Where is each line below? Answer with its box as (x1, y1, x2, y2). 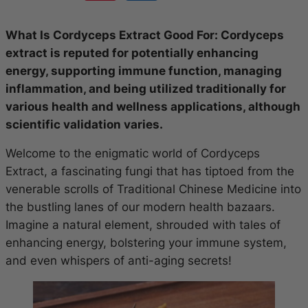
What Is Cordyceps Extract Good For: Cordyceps (5, 27, 284, 42)
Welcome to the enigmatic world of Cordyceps (5, 146, 260, 161)
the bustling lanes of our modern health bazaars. (5, 200, 275, 214)
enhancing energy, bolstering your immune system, (5, 236, 287, 250)
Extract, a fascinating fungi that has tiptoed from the (5, 164, 294, 179)
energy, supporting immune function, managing (5, 63, 282, 78)
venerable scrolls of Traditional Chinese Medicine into (5, 182, 301, 197)
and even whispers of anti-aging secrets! (5, 254, 232, 268)
